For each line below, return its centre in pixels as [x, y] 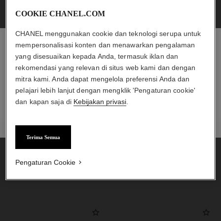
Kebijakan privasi [100, 101]
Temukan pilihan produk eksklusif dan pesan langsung [110, 73]
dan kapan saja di [45, 101]
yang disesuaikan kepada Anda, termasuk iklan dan [97, 56]
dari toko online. [110, 82]
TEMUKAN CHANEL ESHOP [69, 106]
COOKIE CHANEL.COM [60, 13]
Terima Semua [43, 137]
